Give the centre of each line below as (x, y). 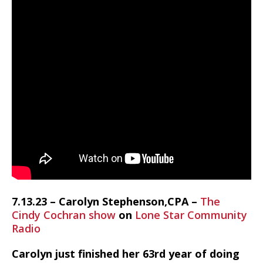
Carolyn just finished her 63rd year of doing (126, 254)
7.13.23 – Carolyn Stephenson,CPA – (106, 201)
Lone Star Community (191, 215)
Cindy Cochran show (64, 215)
